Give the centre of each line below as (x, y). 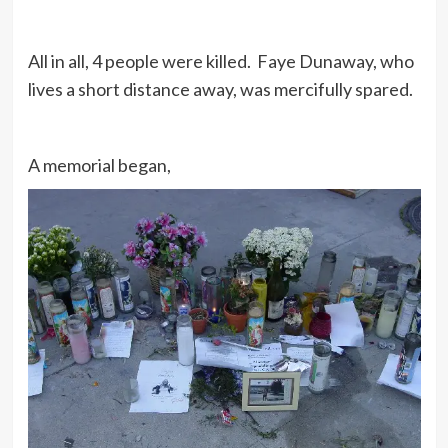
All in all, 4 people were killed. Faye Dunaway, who (220, 60)
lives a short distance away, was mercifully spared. (220, 88)
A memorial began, (99, 164)
